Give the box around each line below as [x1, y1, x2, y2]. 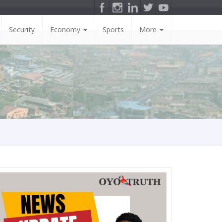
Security [9, 25, 35, 34]
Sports [103, 25, 124, 34]
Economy [50, 25, 82, 34]
